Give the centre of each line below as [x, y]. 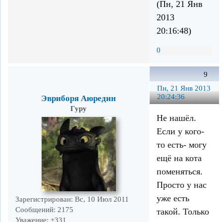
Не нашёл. [176, 118]
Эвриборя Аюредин [79, 98]
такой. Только [183, 212]
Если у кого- [180, 132]
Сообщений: [35, 209]
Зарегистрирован [43, 199]
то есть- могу [182, 145]
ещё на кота [179, 158]
